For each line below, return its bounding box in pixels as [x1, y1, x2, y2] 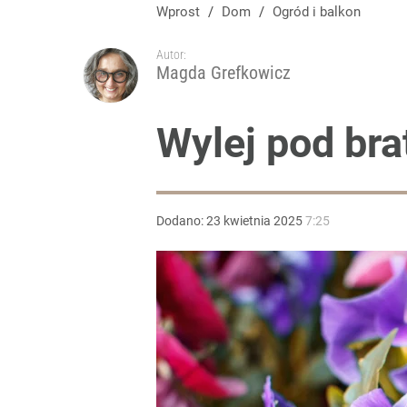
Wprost [156, 4, 200, 20]
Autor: [156, 47, 186, 62]
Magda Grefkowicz [156, 62, 291, 84]
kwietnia [223, 213, 271, 228]
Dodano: [156, 213, 206, 228]
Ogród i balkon [282, 4, 361, 20]
